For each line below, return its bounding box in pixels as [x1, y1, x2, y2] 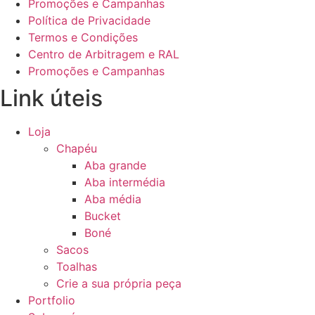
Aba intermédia [84, 174, 165, 189]
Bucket [84, 208, 121, 223]
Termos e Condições [28, 30, 138, 44]
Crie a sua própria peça [56, 276, 181, 290]
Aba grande [84, 157, 146, 172]
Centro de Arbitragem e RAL [28, 46, 179, 61]
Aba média [84, 191, 141, 206]
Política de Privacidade [28, 13, 150, 27]
